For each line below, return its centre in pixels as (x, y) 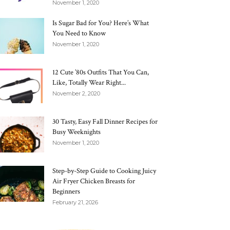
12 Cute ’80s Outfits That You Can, (101, 72)
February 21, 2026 (75, 202)
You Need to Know (79, 33)
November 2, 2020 (76, 93)
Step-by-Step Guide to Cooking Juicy (104, 171)
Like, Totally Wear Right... (89, 83)
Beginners (66, 191)
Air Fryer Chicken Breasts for (94, 181)
